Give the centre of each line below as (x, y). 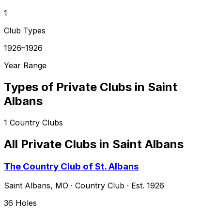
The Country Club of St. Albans (71, 166)
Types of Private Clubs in (76, 87)
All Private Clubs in (58, 144)
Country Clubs (36, 122)
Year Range (25, 65)
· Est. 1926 (144, 186)
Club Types (25, 30)
